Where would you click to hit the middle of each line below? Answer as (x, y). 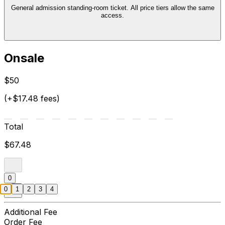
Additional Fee (31, 212)
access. (113, 15)
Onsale (24, 58)
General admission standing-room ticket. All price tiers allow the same (71, 8)
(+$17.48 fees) (32, 99)
